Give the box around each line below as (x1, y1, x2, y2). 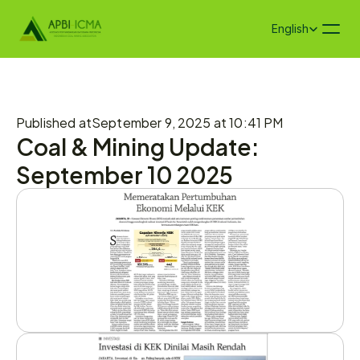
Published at (16, 111, 92, 133)
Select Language (271, 18, 346, 30)
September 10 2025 (16, 155, 233, 192)
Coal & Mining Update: (16, 127, 260, 164)
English (272, 22, 309, 35)
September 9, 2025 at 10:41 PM (91, 111, 284, 133)
